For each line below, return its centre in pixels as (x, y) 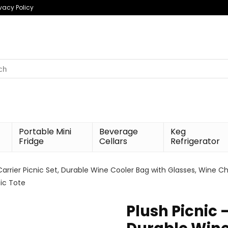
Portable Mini (45, 132)
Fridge (32, 141)
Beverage (119, 132)
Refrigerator (195, 141)
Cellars (113, 141)
